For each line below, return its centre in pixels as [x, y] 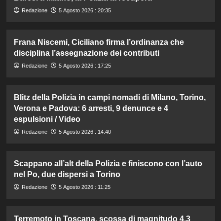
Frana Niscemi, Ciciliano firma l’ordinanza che [99, 42]
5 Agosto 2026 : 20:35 [85, 11]
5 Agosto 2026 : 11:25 [84, 187]
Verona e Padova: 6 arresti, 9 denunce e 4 [91, 109]
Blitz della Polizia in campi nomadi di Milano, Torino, [110, 98]
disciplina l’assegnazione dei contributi [86, 53]
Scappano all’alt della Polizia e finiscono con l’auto [108, 164]
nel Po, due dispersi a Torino [67, 175]
